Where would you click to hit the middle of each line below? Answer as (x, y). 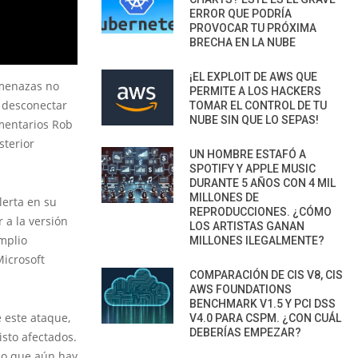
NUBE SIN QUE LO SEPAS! (254, 119)
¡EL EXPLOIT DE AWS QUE (253, 76)
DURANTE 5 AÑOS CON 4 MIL (263, 183)
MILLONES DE (224, 197)
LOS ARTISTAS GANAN (247, 226)
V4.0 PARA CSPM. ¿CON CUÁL (265, 318)
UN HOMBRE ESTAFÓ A (248, 154)
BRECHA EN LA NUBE (243, 42)
